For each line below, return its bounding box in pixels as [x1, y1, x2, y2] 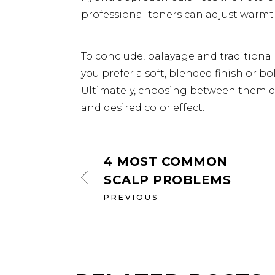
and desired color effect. [81, 102, 204, 114]
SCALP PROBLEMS [104, 172, 231, 187]
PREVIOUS [104, 193, 158, 202]
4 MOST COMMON [104, 154, 228, 169]
